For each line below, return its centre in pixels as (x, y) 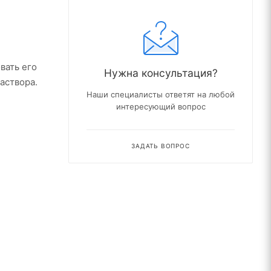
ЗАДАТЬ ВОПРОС (161, 145)
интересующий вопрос (161, 106)
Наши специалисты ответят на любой (161, 94)
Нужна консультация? (161, 73)
